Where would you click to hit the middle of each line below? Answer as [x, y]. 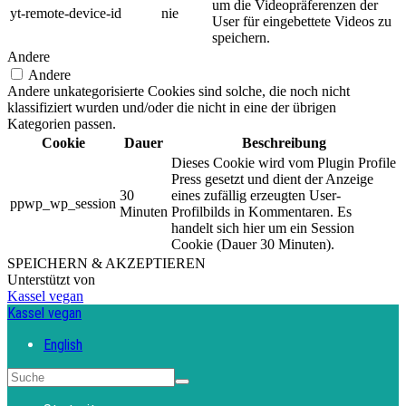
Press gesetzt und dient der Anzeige [272, 179]
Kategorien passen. [62, 123]
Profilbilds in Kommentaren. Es [261, 211]
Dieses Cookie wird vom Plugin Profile [284, 162]
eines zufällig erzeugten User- [256, 195]
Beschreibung [284, 142]
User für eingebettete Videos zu [302, 21]
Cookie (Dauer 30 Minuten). [253, 244]
